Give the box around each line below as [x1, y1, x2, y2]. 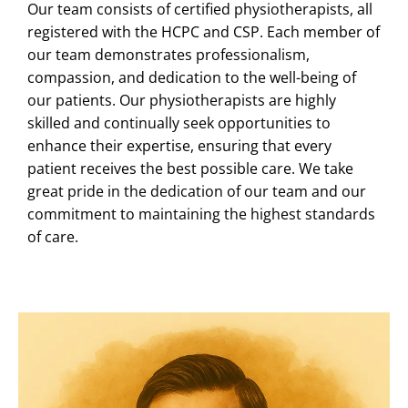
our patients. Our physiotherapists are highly [27, 89, 336, 110]
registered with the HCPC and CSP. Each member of [27, 21, 380, 42]
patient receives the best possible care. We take [27, 158, 353, 178]
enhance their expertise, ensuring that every [27, 135, 331, 156]
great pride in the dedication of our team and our [27, 180, 366, 201]
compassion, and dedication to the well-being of [27, 66, 356, 87]
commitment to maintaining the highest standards [27, 203, 375, 224]
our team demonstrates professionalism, [27, 44, 310, 65]
